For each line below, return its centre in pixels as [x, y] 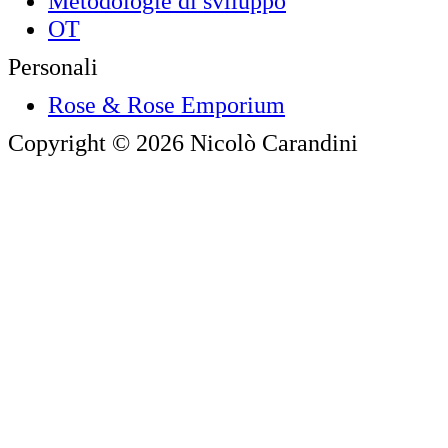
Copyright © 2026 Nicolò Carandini [183, 142]
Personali [53, 66]
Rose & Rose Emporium [166, 104]
